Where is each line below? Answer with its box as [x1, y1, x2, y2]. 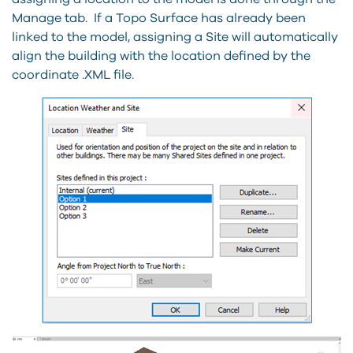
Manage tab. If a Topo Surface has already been [12, 12, 306, 25]
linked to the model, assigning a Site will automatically [12, 31, 338, 44]
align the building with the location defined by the [12, 50, 310, 63]
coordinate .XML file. [12, 69, 134, 82]
